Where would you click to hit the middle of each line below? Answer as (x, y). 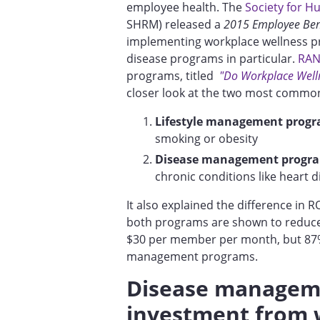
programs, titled (173, 75)
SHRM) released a (175, 24)
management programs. (192, 256)
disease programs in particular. (212, 58)
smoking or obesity (206, 138)
